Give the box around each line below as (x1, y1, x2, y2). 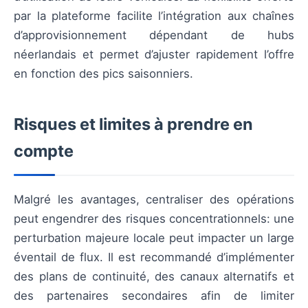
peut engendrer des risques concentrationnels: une (14, 211, 294, 225)
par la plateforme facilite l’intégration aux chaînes (14, 8, 294, 23)
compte (14, 140, 74, 161)
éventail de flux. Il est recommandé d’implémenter (14, 250, 294, 264)
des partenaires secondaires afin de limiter (14, 288, 294, 302)
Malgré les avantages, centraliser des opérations (14, 192, 294, 206)
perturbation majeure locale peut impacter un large (14, 230, 294, 245)
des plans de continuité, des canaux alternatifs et (14, 269, 294, 283)
